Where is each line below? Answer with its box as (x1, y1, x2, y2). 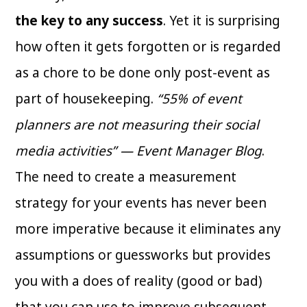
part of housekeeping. (15, 89, 158, 108)
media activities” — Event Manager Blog (15, 141, 262, 160)
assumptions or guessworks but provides (15, 245, 271, 264)
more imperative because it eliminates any (15, 219, 282, 238)
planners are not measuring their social (15, 115, 260, 134)
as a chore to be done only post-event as (15, 63, 271, 82)
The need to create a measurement (15, 167, 237, 186)
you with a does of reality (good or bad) (15, 271, 263, 290)
